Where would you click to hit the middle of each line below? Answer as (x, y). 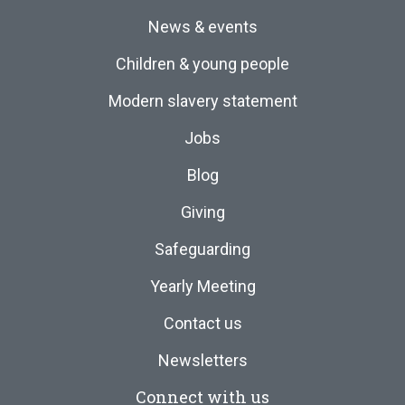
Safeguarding (202, 249)
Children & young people (202, 64)
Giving (202, 212)
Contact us (202, 323)
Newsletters (202, 360)
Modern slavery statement (202, 101)
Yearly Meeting (202, 286)
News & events (202, 27)
